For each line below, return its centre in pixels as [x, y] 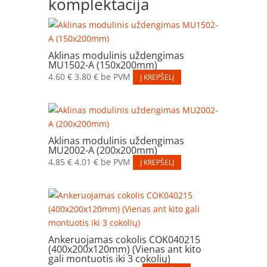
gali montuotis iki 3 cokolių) [109, 258]
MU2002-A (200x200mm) [103, 150]
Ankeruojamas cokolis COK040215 [124, 239]
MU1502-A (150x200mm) [103, 65]
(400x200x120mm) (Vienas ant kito [125, 249]
